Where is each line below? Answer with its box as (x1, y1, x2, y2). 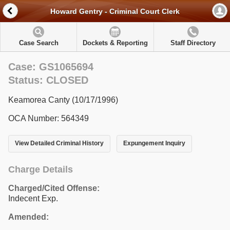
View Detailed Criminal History (15, 140, 104, 147)
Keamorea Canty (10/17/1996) (8, 95, 118, 104)
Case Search (18, 39, 59, 47)
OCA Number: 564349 (8, 114, 89, 123)
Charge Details (8, 164, 73, 175)
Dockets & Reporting (82, 39, 148, 47)
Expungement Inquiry (123, 140, 185, 147)
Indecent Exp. (8, 194, 58, 203)
